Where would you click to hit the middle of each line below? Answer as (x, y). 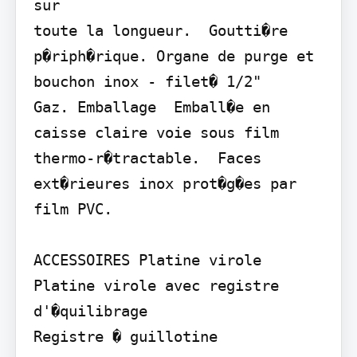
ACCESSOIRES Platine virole (147, 259)
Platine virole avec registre (156, 285)
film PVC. (73, 208)
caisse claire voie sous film (156, 132)
